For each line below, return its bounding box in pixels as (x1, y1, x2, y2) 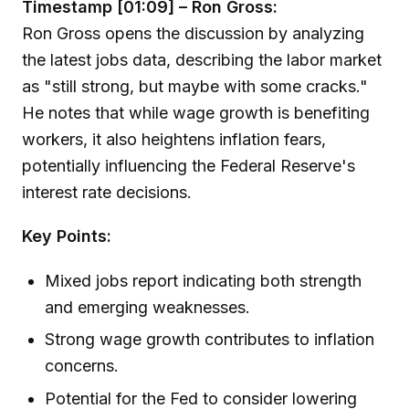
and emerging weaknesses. (45, 298, 251, 318)
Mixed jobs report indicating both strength (45, 271, 362, 291)
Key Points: (22, 226, 111, 246)
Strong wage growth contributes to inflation (45, 330, 375, 350)
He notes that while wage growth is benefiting (22, 102, 370, 122)
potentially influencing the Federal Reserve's (22, 155, 355, 175)
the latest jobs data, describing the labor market (22, 49, 382, 69)
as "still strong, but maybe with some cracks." (22, 76, 368, 96)
